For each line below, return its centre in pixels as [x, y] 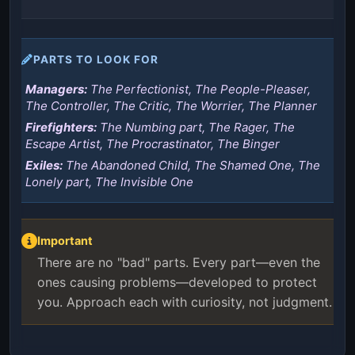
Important [65, 240]
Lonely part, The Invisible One [109, 181]
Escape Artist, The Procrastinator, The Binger [153, 143]
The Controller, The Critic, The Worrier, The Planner [171, 105]
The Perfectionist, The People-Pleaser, [199, 89]
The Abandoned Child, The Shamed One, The [191, 165]
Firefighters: [61, 127]
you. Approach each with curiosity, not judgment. [185, 302]
